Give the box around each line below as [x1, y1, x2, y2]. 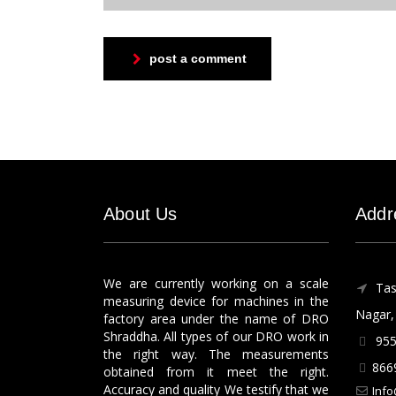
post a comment [149, 51, 247, 65]
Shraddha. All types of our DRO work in [103, 328, 329, 345]
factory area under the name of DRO [103, 310, 329, 327]
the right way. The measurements [103, 346, 329, 362]
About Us [103, 204, 178, 224]
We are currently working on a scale [103, 275, 329, 292]
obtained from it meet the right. [103, 363, 329, 380]
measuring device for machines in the [103, 293, 329, 309]
